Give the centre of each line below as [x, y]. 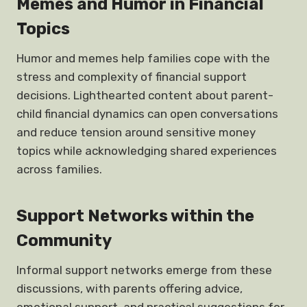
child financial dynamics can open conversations [147, 114]
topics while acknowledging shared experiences [147, 151]
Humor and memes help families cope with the [143, 58]
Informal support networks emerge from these [144, 270]
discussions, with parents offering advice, [130, 288]
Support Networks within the [135, 216]
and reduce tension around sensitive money [136, 132]
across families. [59, 169]
